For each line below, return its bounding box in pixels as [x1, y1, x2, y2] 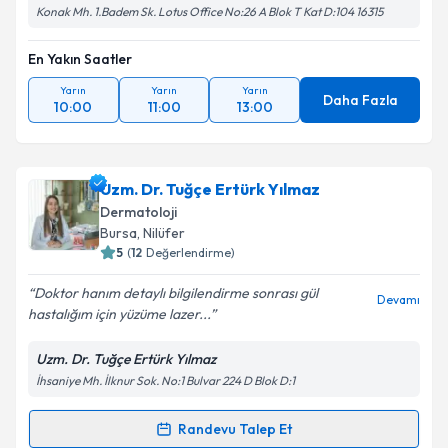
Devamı [377, 292, 420, 307]
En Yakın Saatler [28, 50, 132, 68]
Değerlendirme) [146, 245, 235, 260]
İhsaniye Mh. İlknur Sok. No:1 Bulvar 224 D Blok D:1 [36, 373, 295, 388]
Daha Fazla [322, 91, 398, 109]
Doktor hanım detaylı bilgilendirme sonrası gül [34, 284, 318, 302]
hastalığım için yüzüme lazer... [28, 305, 210, 323]
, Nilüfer [137, 224, 185, 242]
